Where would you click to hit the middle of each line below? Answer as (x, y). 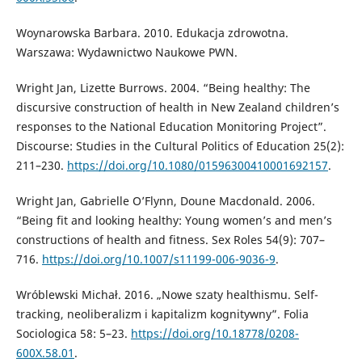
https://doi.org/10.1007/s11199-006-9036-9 (158, 259)
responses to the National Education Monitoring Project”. (171, 127)
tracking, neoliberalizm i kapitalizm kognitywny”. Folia (162, 314)
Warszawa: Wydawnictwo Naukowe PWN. (126, 53)
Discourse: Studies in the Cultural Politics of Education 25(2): (180, 146)
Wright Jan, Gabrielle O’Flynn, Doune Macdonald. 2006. (165, 201)
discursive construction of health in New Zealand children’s (177, 107)
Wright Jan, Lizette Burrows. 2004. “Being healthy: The (163, 88)
